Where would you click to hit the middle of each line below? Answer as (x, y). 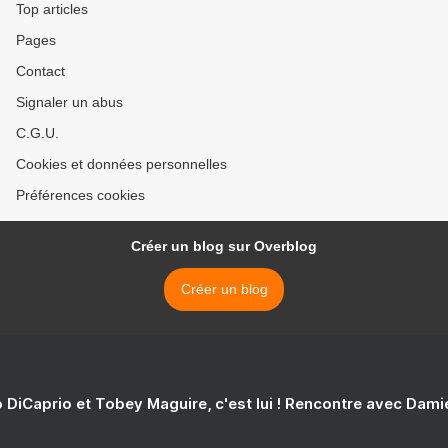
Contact (40, 71)
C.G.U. (37, 133)
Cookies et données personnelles (121, 164)
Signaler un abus (69, 102)
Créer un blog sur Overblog (224, 246)
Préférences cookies (80, 195)
